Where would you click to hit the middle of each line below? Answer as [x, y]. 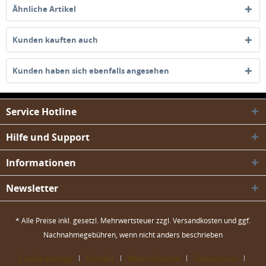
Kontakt [100, 259]
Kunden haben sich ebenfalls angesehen [91, 71]
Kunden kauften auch [55, 40]
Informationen [41, 163]
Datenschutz [216, 259]
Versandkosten [197, 221]
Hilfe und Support [48, 137]
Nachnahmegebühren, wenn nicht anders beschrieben [133, 235]
